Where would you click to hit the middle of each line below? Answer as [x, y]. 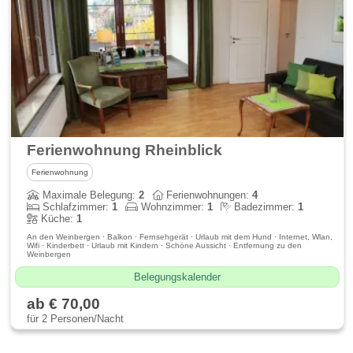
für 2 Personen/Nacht [76, 319]
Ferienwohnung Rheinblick [125, 150]
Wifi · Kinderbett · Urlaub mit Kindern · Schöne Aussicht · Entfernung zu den [165, 245]
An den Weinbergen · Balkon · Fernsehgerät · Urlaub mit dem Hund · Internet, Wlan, [180, 237]
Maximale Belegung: [89, 195]
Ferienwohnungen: [208, 195]
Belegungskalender [177, 277]
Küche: [58, 219]
